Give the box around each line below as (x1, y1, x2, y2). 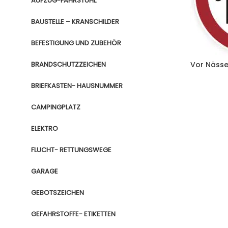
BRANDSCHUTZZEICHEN (31, 60, 106, 69)
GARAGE (31, 166, 58, 176)
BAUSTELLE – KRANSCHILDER (31, 17, 119, 26)
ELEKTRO (31, 124, 58, 133)
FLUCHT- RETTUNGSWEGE (31, 145, 111, 155)
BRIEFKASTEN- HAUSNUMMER (31, 81, 123, 91)
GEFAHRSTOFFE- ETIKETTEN (31, 209, 116, 219)
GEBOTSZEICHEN (31, 188, 84, 197)
